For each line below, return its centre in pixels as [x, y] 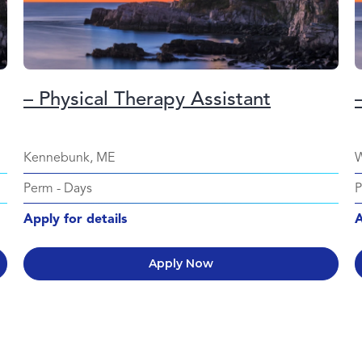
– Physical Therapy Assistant [147, 98]
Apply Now [181, 263]
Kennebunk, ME [69, 157]
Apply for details [76, 219]
